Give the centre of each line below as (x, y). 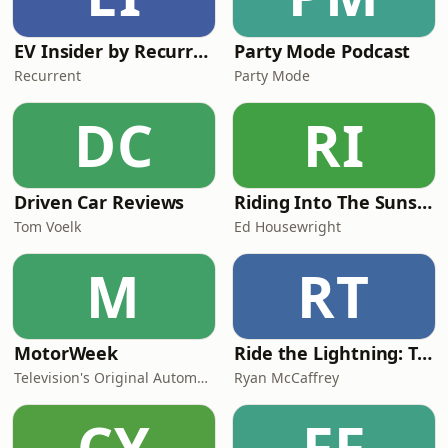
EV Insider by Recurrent (201, 51)
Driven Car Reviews (99, 202)
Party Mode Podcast (322, 51)
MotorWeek (66, 353)
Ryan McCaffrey (286, 377)
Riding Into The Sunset (425, 202)
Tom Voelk (47, 226)
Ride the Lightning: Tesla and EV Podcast (425, 353)
